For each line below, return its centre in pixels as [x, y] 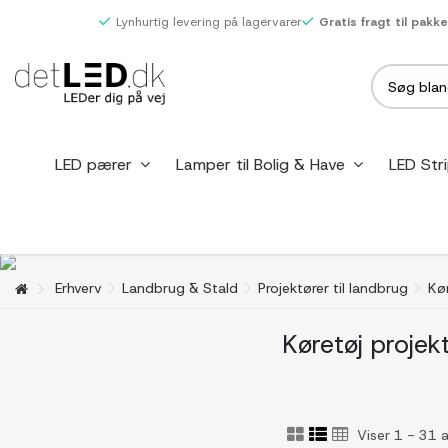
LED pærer [95, 164]
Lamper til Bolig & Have [262, 164]
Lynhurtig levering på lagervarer [208, 22]
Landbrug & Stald [180, 288]
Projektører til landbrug [333, 288]
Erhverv [78, 288]
